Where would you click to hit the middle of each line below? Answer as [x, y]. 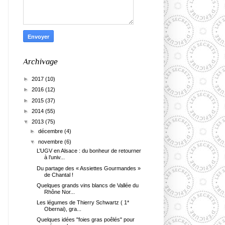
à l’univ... [55, 157]
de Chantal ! [59, 175]
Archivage [40, 62]
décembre [51, 131]
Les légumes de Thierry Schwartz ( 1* [83, 203]
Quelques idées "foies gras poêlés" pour [86, 220]
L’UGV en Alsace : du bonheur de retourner [89, 151]
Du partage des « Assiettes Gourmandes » [89, 168]
